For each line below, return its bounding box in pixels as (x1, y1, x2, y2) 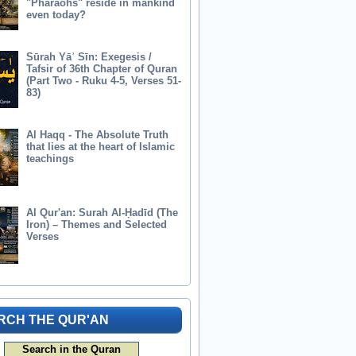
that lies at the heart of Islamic (26, 141, 176, 153)
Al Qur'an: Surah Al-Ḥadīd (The (26, 207, 179, 219)
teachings (26, 153, 75, 165)
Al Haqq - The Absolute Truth (26, 129, 169, 141)
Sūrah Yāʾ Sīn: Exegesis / (26, 51, 153, 64)
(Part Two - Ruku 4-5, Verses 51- (26, 75, 182, 87)
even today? (26, 8, 87, 21)
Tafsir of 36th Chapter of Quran (26, 63, 178, 75)
